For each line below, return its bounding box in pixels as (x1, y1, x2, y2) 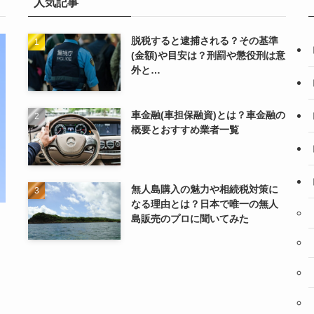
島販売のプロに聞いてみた (131, 212, 250, 224)
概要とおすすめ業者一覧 (131, 123, 240, 135)
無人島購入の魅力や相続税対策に (131, 183, 279, 195)
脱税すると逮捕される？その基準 (131, 34, 279, 46)
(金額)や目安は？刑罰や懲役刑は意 (131, 49, 286, 61)
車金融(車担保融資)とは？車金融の (131, 109, 286, 121)
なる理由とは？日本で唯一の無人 (131, 198, 279, 210)
